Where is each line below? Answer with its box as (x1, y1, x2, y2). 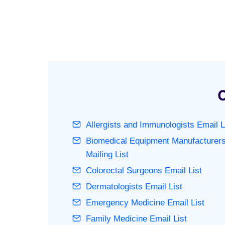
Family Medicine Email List (86, 213, 187, 223)
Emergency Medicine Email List (86, 197, 204, 207)
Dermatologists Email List (86, 181, 182, 191)
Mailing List (86, 149, 129, 159)
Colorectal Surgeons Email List (86, 165, 202, 175)
